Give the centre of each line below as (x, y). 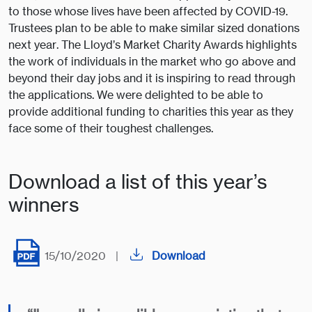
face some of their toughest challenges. (111, 128)
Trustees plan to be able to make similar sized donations (154, 28)
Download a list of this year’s (138, 182)
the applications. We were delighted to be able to (136, 95)
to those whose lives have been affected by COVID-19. (148, 11)
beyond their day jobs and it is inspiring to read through (152, 78)
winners (44, 205)
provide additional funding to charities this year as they (151, 112)
